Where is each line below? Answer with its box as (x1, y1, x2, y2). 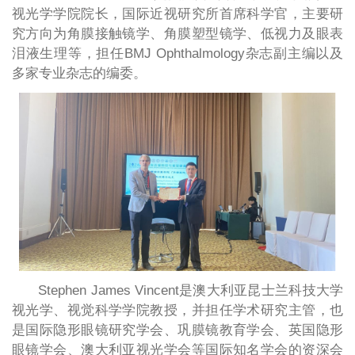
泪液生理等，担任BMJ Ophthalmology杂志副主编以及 (11, 45, 344, 61)
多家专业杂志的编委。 (11, 65, 147, 81)
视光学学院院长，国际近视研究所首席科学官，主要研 (11, 6, 344, 21)
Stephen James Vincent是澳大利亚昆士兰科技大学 (38, 282, 344, 298)
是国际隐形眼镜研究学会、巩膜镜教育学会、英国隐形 (11, 322, 344, 338)
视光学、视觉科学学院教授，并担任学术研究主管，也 (11, 302, 344, 318)
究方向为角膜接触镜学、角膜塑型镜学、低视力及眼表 (11, 25, 344, 41)
